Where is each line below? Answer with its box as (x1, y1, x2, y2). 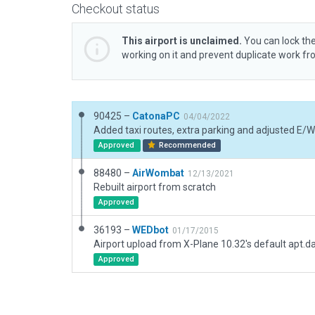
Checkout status (72, 1, 160, 16)
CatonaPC (132, 110, 180, 122)
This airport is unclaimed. (122, 35, 242, 46)
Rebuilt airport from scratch (94, 181, 216, 193)
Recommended (157, 141, 217, 150)
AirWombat (132, 167, 184, 179)
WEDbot (132, 224, 169, 236)
